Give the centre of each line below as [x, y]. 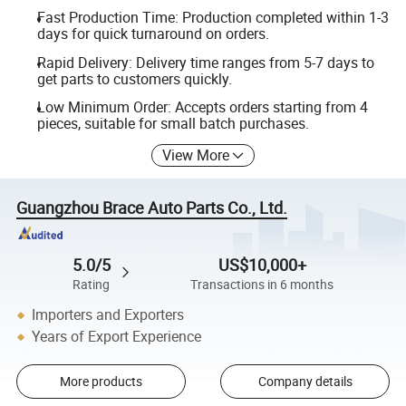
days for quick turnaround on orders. [153, 33]
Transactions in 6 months [262, 284]
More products [101, 382]
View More [196, 155]
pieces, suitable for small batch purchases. [173, 124]
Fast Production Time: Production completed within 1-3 [213, 17]
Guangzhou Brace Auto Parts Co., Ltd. [152, 207]
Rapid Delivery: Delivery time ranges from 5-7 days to [205, 62]
